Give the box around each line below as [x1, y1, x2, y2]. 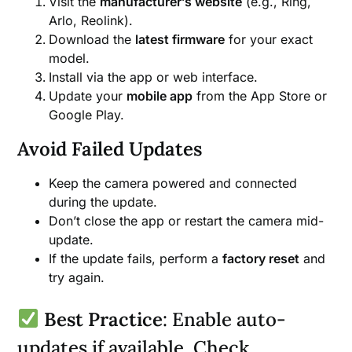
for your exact [225, 31, 313, 47]
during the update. [49, 193, 158, 210]
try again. [49, 269, 105, 285]
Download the [49, 31, 136, 47]
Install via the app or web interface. [49, 68, 258, 85]
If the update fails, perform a [49, 250, 223, 266]
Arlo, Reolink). [49, 12, 134, 28]
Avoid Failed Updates [17, 136, 203, 161]
